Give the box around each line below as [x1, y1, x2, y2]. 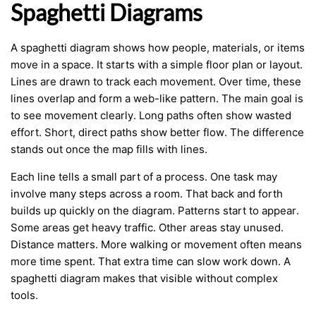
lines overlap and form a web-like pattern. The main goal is [11, 92, 303, 105]
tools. [11, 288, 38, 302]
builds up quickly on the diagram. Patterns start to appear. [11, 204, 299, 217]
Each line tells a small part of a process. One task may [11, 170, 277, 183]
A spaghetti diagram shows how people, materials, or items [11, 41, 305, 54]
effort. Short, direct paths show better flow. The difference [11, 126, 304, 139]
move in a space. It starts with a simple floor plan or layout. [11, 58, 303, 71]
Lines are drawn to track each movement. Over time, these [11, 75, 301, 88]
